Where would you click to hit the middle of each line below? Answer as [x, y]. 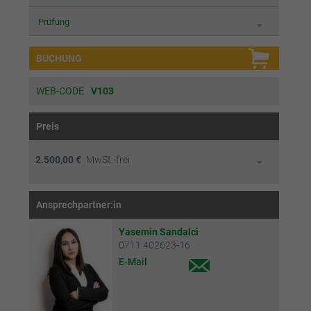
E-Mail [133, 261]
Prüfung [53, 22]
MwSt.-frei [108, 159]
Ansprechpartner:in [78, 204]
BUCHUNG [59, 58]
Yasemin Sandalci [158, 232]
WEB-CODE [60, 91]
